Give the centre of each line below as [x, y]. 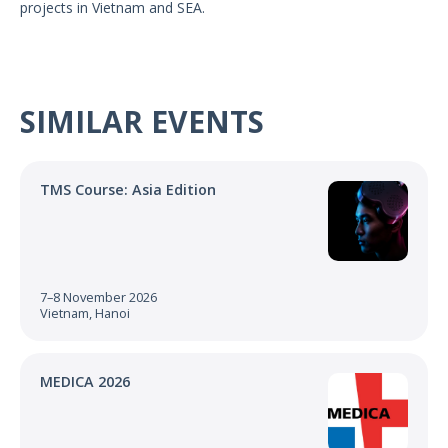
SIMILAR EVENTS [142, 121]
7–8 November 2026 [98, 297]
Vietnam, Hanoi [85, 313]
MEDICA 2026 [85, 381]
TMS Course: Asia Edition [128, 189]
